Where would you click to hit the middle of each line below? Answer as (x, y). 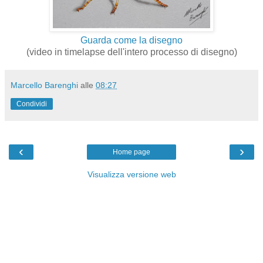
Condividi (32, 104)
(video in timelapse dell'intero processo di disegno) (131, 52)
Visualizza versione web (131, 175)
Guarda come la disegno (131, 41)
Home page (131, 152)
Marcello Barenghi (44, 85)
